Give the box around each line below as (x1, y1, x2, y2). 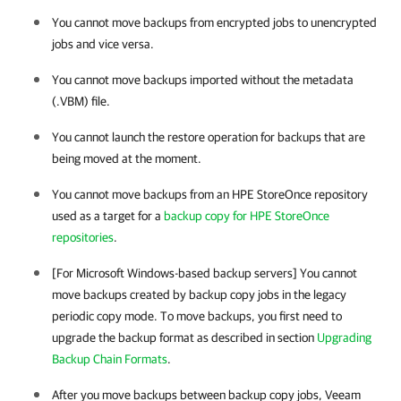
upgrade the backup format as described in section (52, 330, 317, 345)
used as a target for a (52, 209, 164, 223)
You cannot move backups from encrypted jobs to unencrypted (52, 15, 377, 30)
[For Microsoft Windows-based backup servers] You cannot (52, 266, 357, 280)
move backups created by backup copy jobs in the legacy (52, 287, 346, 302)
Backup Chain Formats (52, 352, 167, 366)
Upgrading (317, 330, 371, 345)
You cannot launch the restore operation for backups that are (52, 130, 365, 144)
